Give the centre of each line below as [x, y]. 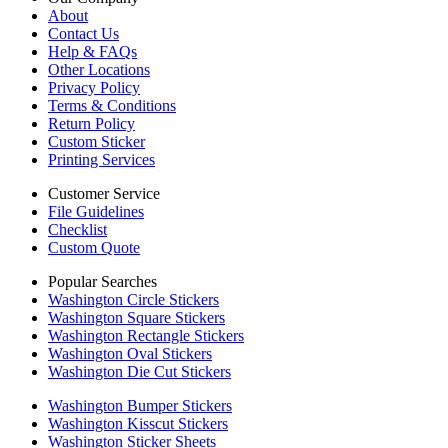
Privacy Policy [94, 87]
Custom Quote [94, 247]
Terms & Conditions [112, 105]
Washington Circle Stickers [133, 299]
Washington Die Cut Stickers [139, 371]
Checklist [77, 229]
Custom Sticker [96, 141]
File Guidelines [96, 211]
